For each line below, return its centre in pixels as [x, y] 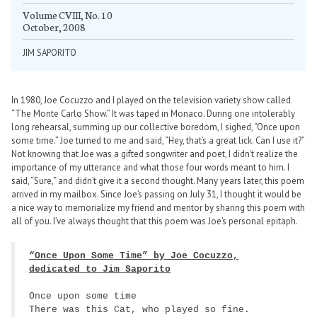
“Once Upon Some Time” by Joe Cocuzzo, [134, 255]
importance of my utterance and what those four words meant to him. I [150, 168]
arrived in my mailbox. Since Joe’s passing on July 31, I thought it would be [156, 195]
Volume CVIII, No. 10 [68, 15]
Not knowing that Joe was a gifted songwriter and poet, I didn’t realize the [155, 154]
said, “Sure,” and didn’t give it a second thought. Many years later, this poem [158, 181]
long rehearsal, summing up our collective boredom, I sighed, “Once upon [156, 127]
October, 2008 [54, 27]
